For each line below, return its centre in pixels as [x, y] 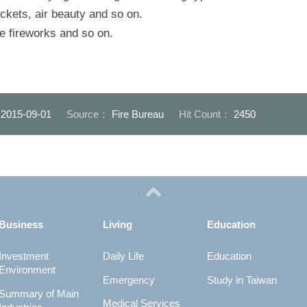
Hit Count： [206, 114]
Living [117, 224]
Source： [89, 114]
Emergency [128, 280]
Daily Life [123, 256]
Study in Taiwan [242, 280]
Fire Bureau [138, 114]
